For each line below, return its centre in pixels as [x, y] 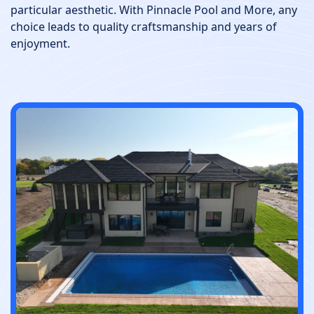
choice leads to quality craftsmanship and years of [144, 27]
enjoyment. [40, 44]
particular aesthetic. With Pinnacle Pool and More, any [154, 10]
